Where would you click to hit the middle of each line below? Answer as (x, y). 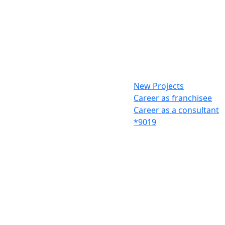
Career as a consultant (176, 110)
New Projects (159, 86)
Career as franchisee (173, 98)
